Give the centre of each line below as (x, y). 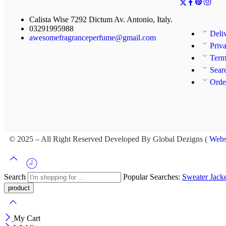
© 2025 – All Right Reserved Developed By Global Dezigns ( (109, 139)
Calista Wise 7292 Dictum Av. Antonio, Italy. (101, 20)
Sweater (196, 177)
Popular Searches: (153, 177)
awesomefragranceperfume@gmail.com (93, 38)
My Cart (27, 218)
